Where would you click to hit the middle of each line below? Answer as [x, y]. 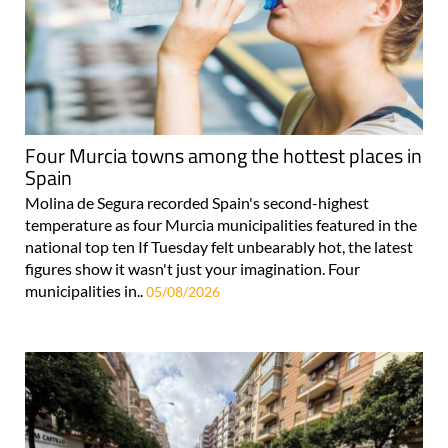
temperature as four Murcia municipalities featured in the [221, 224]
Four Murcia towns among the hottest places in [223, 155]
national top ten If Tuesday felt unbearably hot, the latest [219, 246]
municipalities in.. [85, 290]
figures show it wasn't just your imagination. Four [192, 268]
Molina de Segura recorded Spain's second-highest [197, 202]
